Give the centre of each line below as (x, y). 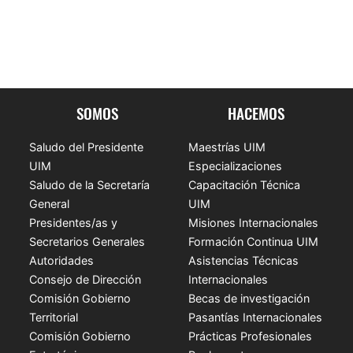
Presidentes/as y (74, 222)
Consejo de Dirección (85, 279)
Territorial (54, 317)
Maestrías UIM (227, 147)
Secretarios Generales (87, 241)
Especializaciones (235, 165)
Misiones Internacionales (253, 222)
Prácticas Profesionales (250, 336)
